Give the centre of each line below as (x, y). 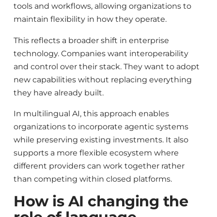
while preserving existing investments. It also (101, 139)
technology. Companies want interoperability (101, 53)
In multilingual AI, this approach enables (91, 113)
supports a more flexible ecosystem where (96, 153)
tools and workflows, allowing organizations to (102, 6)
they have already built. (59, 93)
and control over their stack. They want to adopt (107, 66)
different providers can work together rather (99, 166)
